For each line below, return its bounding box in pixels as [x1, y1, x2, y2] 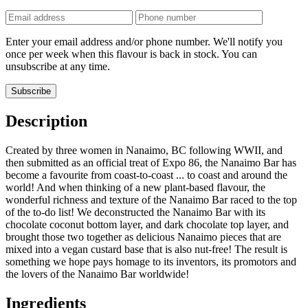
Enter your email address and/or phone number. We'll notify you [5, 36, 283, 48]
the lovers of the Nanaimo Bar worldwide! [5, 268, 189, 280]
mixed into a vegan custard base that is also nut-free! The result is [5, 243, 287, 256]
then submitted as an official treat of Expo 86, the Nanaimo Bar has [5, 157, 296, 169]
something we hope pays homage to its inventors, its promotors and [5, 256, 296, 268]
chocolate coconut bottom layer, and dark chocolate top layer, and [5, 219, 289, 231]
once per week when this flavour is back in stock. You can [5, 48, 257, 60]
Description [5, 112, 87, 131]
